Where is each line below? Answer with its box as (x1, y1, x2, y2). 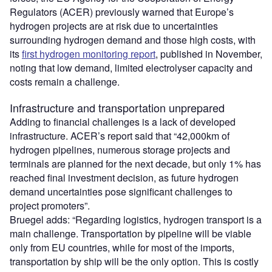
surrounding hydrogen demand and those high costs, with (10, 33, 256, 47)
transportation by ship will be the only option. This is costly (10, 254, 259, 269)
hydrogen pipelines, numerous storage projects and (10, 143, 230, 157)
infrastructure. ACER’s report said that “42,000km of (10, 129, 229, 143)
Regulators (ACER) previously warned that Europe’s (10, 5, 234, 19)
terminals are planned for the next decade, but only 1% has (10, 157, 261, 171)
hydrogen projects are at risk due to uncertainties (10, 19, 218, 33)
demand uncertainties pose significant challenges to (10, 185, 233, 199)
